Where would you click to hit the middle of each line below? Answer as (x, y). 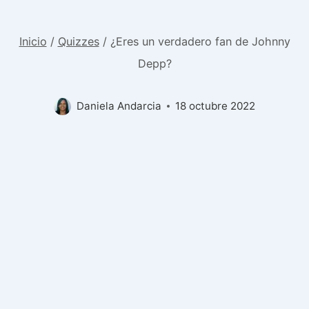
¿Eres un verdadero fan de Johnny (200, 41)
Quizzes (78, 41)
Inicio (33, 41)
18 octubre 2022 (215, 106)
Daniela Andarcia (119, 106)
